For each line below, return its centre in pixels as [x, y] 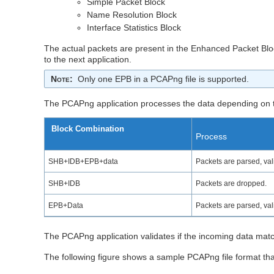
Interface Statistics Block [134, 27]
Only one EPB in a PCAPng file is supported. [164, 79]
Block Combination [87, 129]
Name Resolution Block [132, 14]
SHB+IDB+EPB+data [83, 161]
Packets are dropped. [231, 183]
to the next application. [88, 59]
